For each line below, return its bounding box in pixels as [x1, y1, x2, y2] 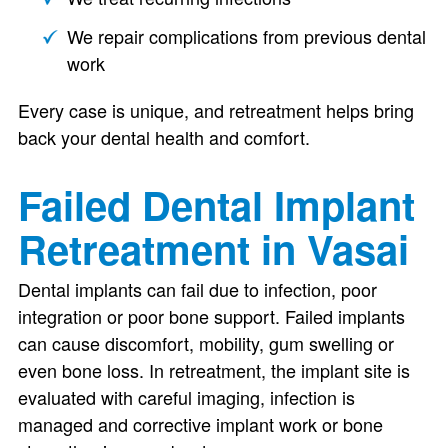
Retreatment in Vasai [17, 220, 409, 277]
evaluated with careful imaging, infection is [17, 384, 355, 410]
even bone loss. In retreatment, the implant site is [17, 357, 410, 383]
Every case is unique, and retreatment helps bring [17, 97, 414, 123]
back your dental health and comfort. [17, 124, 310, 150]
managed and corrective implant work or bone [17, 411, 383, 437]
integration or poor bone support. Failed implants [17, 303, 405, 329]
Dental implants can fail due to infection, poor [17, 276, 377, 302]
